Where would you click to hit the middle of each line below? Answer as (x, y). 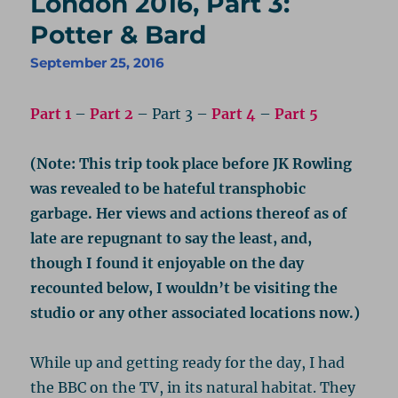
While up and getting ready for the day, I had (188, 363)
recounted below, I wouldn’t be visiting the (184, 288)
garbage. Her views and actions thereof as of (189, 214)
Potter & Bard (119, 35)
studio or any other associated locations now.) (195, 313)
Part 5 (297, 114)
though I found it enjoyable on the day (167, 263)
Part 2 (112, 114)
